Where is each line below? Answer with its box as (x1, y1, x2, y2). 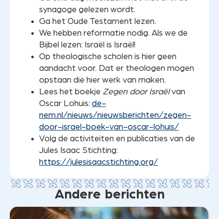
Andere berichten (54, 188, 165, 202)
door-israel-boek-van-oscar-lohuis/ (39, 123, 179, 131)
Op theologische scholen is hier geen (39, 52, 176, 61)
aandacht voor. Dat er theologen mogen (39, 64, 194, 73)
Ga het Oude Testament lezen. (39, 17, 156, 26)
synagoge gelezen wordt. (39, 5, 135, 14)
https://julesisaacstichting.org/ (39, 158, 158, 167)
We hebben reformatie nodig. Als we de (39, 29, 188, 38)
